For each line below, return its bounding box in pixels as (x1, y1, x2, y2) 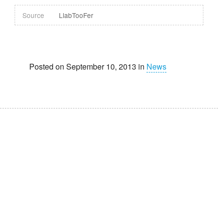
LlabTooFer (59, 10, 93, 20)
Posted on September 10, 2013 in (29, 60, 146, 72)
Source (22, 10, 44, 20)
